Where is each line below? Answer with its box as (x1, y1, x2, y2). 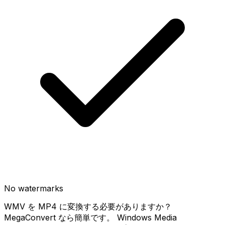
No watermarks (4, 183, 63, 193)
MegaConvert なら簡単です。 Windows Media (4, 212, 177, 222)
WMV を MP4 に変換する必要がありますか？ (4, 201, 172, 211)
